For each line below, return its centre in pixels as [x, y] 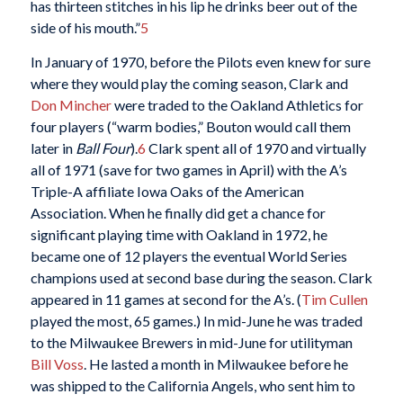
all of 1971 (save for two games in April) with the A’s [188, 169]
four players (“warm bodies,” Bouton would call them [190, 126]
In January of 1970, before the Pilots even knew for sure [200, 61]
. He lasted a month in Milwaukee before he [215, 363]
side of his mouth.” [85, 28]
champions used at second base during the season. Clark [201, 277]
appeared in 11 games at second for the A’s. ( [166, 299]
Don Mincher [71, 104]
